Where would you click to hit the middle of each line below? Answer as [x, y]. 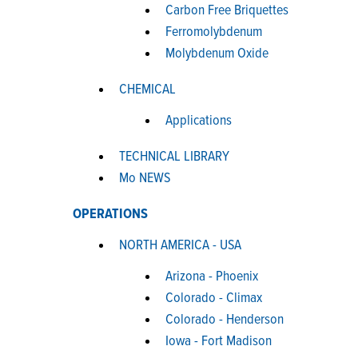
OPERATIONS [110, 215]
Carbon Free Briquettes [227, 11]
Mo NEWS [145, 179]
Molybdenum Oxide [217, 54]
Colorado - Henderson [225, 320]
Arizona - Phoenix [212, 277]
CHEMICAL [147, 90]
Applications [199, 121]
